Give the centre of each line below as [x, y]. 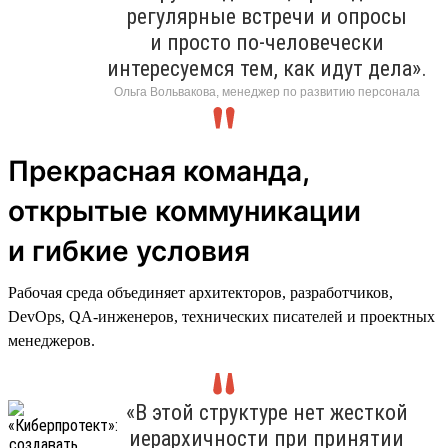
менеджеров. [51, 340]
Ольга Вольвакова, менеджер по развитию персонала [266, 91]
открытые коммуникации [184, 210]
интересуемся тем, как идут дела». [266, 68]
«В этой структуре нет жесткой [266, 412]
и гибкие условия [129, 250]
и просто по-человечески [266, 42]
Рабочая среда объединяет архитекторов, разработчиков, [200, 292]
